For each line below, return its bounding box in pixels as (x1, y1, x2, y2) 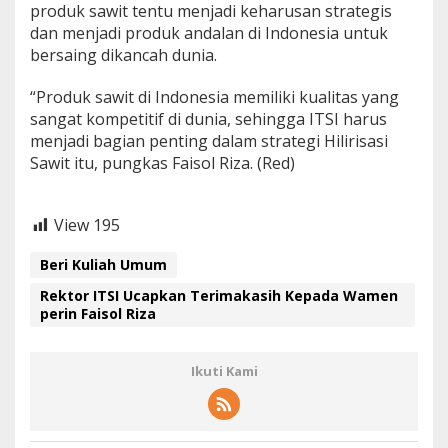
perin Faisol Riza (40, 303, 156, 323)
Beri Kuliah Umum (40, 254, 167, 274)
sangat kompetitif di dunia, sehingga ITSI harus (30, 108, 387, 131)
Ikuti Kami (190, 361, 258, 380)
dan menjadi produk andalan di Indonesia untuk (30, 22, 388, 45)
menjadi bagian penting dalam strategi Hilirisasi (30, 130, 388, 153)
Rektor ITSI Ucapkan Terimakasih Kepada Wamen (40, 285, 398, 305)
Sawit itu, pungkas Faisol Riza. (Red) (30, 152, 295, 175)
